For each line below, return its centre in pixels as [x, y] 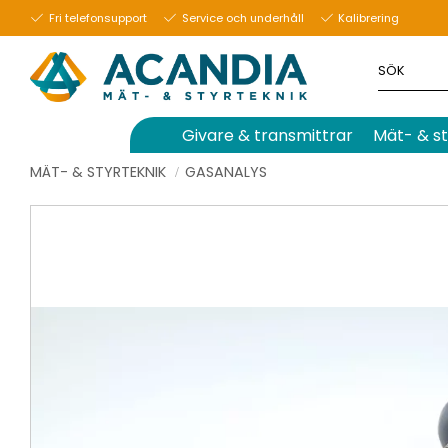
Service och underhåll [242, 17]
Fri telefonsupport [97, 17]
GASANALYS [225, 171]
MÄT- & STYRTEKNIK [98, 171]
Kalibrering [369, 17]
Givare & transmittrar [267, 135]
